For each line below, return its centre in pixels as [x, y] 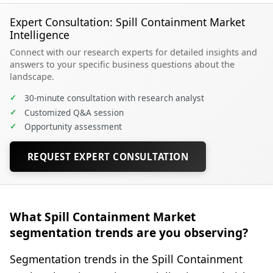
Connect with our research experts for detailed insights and [133, 52]
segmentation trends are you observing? [129, 232]
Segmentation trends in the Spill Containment [126, 259]
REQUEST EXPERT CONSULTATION [108, 156]
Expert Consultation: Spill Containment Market [127, 22]
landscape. [32, 77]
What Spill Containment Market [103, 216]
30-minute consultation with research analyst [114, 98]
